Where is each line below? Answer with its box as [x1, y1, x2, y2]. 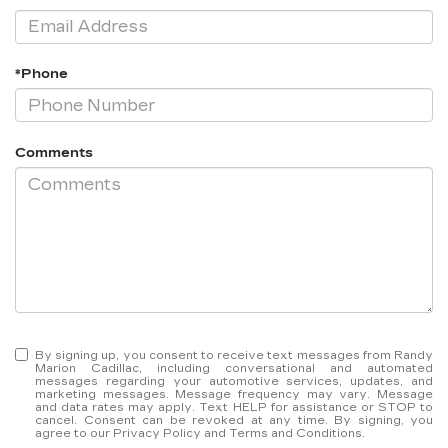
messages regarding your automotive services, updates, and [35, 375, 433, 389]
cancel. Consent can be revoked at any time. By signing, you [35, 414, 433, 428]
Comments [15, 144, 93, 161]
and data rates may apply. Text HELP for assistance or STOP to [35, 401, 433, 415]
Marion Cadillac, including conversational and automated [35, 362, 433, 376]
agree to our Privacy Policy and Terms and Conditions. [35, 427, 365, 441]
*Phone [15, 66, 68, 83]
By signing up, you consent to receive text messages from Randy [35, 349, 433, 363]
